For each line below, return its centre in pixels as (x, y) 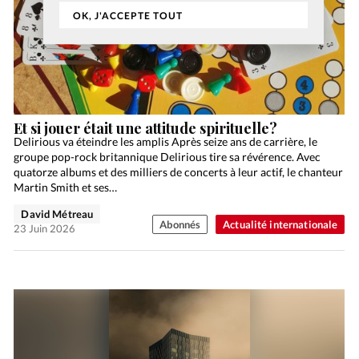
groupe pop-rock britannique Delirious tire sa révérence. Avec (167, 157)
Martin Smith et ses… (66, 188)
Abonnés (180, 225)
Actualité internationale (280, 225)
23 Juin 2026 (45, 229)
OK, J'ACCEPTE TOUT (127, 16)
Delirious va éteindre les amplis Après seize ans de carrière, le (166, 142)
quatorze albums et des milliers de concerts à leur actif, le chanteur (179, 172)
